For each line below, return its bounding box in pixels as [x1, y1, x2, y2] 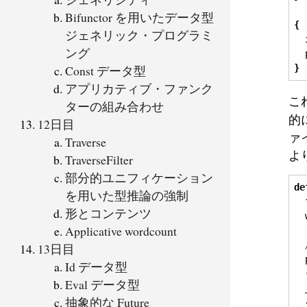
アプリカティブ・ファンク [65, 79, 213, 97]
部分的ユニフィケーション [65, 169, 213, 186]
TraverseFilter [65, 151, 133, 168]
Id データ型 [65, 258, 127, 275]
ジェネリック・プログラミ [65, 26, 213, 43]
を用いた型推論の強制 [65, 186, 188, 204]
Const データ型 [65, 62, 146, 79]
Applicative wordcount [65, 222, 177, 239]
